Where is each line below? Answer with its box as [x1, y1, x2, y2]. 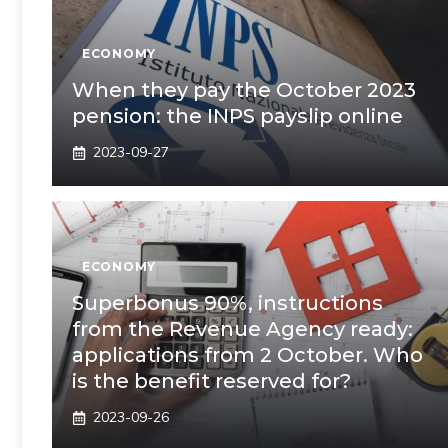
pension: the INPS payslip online [72, 104, 403, 128]
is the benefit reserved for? [72, 369, 351, 393]
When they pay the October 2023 [72, 78, 416, 102]
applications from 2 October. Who [72, 343, 423, 367]
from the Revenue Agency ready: [72, 317, 413, 341]
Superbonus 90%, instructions [72, 291, 383, 315]
